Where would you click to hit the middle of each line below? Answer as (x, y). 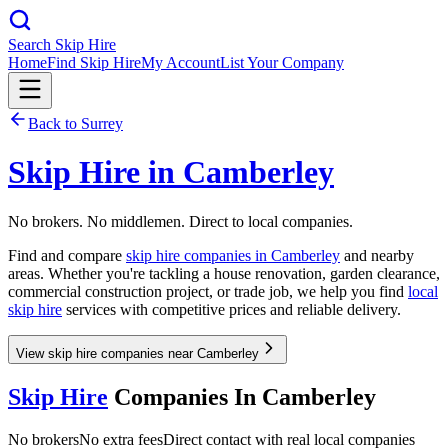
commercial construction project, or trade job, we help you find (208, 291)
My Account (180, 62)
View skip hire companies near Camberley (137, 353)
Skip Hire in (95, 172)
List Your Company (282, 62)
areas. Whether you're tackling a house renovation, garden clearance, (224, 273)
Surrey (102, 123)
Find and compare (67, 255)
